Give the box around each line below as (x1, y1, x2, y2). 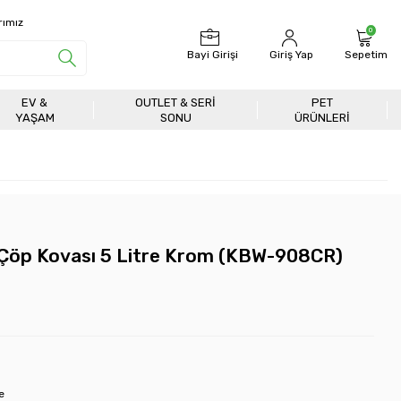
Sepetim (345, 48, 388, 61)
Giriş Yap (269, 48, 313, 61)
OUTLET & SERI (135, 95, 217, 109)
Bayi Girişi (187, 48, 238, 61)
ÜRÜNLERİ (294, 110, 351, 124)
